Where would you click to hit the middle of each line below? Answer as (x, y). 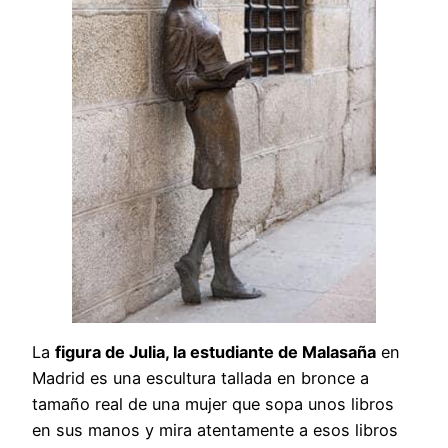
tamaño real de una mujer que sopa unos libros (213, 404)
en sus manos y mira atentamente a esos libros (215, 430)
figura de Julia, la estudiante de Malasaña (215, 352)
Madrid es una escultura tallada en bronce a (200, 378)
